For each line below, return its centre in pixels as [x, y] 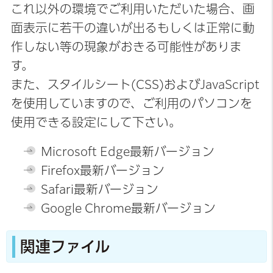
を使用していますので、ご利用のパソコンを [131, 104]
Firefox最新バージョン [102, 171]
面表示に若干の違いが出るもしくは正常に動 [133, 28]
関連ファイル [66, 247]
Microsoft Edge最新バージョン [127, 152]
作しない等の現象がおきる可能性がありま [126, 47]
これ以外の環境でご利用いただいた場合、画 [133, 9]
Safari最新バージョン [99, 190]
